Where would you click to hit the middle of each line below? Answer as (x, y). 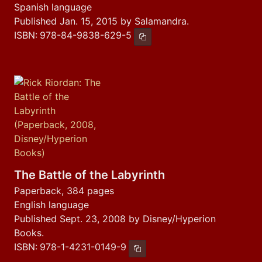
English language (51, 205)
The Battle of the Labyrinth (89, 175)
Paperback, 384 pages (64, 191)
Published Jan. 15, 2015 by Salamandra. (101, 21)
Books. (29, 233)
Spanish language (53, 7)
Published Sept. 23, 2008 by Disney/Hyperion (115, 219)
